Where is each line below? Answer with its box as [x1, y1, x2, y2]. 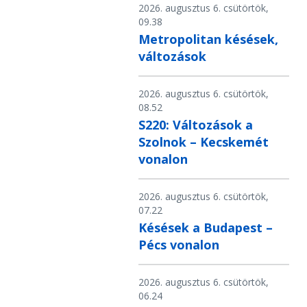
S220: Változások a [138, 116, 253, 134]
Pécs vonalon [138, 236, 219, 254]
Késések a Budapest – [138, 219, 273, 236]
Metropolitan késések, [138, 31, 278, 48]
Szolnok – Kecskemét [138, 134, 269, 151]
